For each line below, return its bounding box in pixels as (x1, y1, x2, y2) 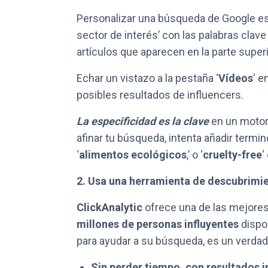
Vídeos (218, 72, 253, 84)
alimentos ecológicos (79, 148, 187, 161)
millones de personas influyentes (77, 218, 239, 230)
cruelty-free (203, 148, 262, 161)
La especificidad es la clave (77, 115, 209, 127)
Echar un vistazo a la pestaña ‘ (77, 72, 218, 84)
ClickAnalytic (77, 201, 142, 214)
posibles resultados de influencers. (77, 89, 243, 101)
